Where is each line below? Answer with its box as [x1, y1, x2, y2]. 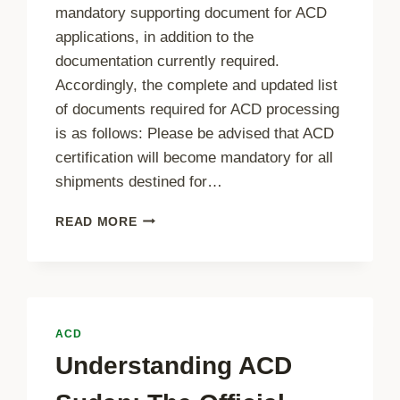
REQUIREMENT [136, 247, 235, 262]
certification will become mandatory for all [55, 148, 334, 166]
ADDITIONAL [136, 210, 221, 224]
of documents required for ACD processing [55, 100, 340, 118]
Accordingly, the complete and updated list [55, 76, 338, 94]
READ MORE [55, 214, 137, 229]
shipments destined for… [55, 172, 223, 190]
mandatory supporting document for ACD [55, 4, 328, 21]
